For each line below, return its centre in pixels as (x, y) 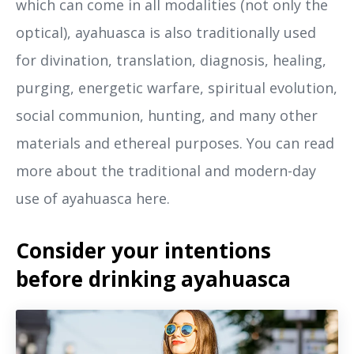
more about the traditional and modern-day (166, 170)
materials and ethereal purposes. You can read (175, 143)
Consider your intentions (143, 250)
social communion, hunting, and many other (167, 115)
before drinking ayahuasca (153, 279)
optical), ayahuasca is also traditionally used (166, 32)
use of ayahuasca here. (93, 198)
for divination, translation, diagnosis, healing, (171, 60)
